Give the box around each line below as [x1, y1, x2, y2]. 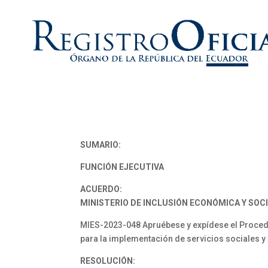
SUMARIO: [80, 140, 121, 150]
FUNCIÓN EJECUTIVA [80, 162, 165, 172]
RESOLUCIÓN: [80, 256, 136, 266]
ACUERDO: [80, 184, 123, 194]
